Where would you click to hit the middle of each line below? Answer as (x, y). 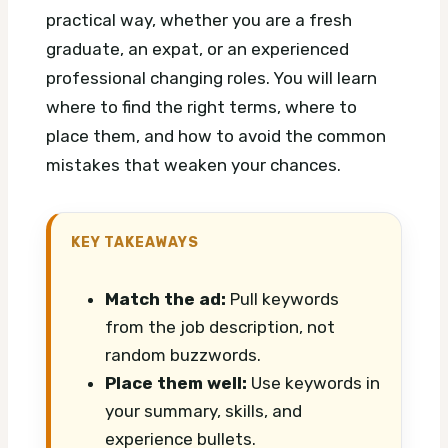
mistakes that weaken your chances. (193, 165)
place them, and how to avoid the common (216, 136)
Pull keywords (282, 299)
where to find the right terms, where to (201, 107)
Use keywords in (313, 383)
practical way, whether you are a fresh (199, 20)
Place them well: (176, 383)
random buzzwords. (183, 355)
